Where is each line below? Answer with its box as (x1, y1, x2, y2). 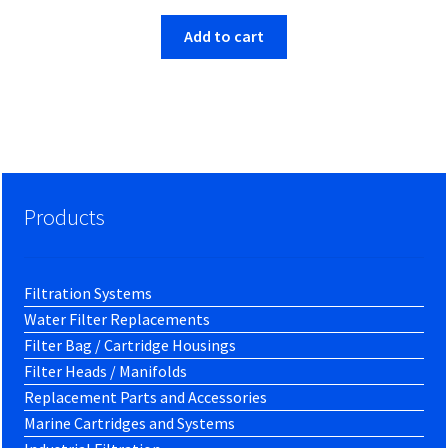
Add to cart (183, 26, 264, 47)
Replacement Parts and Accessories (24, 386, 268, 407)
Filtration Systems (24, 282, 153, 303)
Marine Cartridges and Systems (24, 412, 236, 433)
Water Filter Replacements (24, 308, 211, 329)
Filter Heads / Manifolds (24, 360, 188, 381)
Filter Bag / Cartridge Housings (24, 334, 237, 355)
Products (24, 202, 106, 231)
